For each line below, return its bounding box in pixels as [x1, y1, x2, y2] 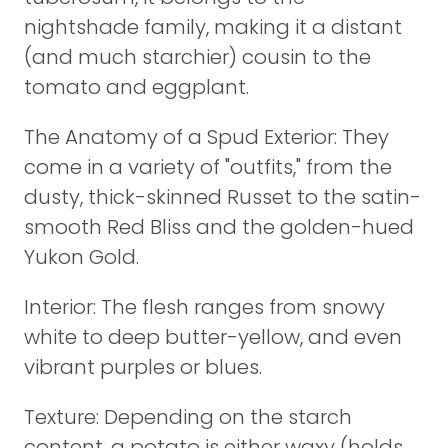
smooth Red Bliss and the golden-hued [24, 213, 414, 241]
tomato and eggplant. [24, 73, 249, 101]
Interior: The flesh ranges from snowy [24, 293, 385, 321]
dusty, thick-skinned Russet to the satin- [24, 183, 421, 211]
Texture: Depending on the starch [24, 403, 352, 431]
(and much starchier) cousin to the [24, 43, 371, 71]
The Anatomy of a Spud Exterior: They [24, 123, 389, 151]
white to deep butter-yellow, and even [24, 323, 402, 351]
